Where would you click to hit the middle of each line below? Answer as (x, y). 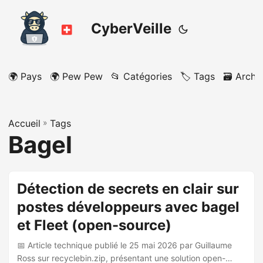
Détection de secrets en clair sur (128, 189)
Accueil (24, 123)
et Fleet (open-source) (94, 225)
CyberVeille (131, 28)
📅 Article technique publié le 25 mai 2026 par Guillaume (124, 245)
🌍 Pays (25, 76)
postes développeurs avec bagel (128, 207)
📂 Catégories (141, 76)
